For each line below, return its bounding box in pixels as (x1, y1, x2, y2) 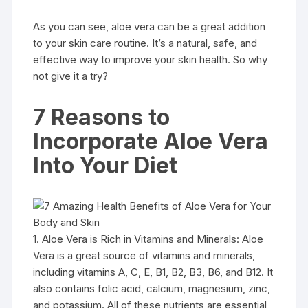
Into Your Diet (33, 152, 178, 179)
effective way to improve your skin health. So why (33, 53, 268, 66)
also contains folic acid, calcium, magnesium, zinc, (33, 282, 271, 295)
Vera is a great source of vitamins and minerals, (33, 249, 256, 262)
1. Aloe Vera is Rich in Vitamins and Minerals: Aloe (33, 232, 264, 245)
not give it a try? (33, 69, 109, 82)
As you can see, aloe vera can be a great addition (33, 20, 266, 33)
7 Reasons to (33, 104, 170, 131)
